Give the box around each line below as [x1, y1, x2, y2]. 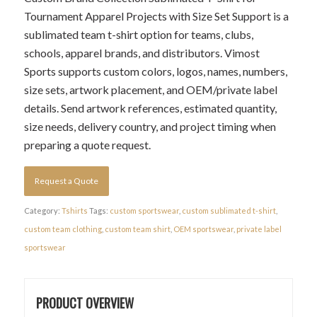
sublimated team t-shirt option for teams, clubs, [23, 27, 253, 41]
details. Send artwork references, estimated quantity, [23, 100, 277, 115]
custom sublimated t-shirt [181, 206, 276, 216]
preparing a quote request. [23, 137, 151, 151]
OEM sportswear [173, 224, 234, 234]
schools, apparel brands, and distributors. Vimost [23, 45, 260, 59]
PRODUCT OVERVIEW [35, 294, 134, 313]
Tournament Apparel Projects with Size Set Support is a [23, 8, 289, 23]
